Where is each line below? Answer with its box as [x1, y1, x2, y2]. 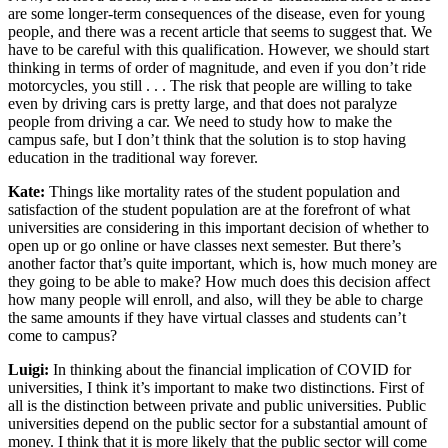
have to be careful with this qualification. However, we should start [8, 40, 429, 58]
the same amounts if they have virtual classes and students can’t [8, 308, 406, 326]
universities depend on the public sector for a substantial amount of [8, 414, 427, 432]
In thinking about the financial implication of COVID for [53, 360, 411, 378]
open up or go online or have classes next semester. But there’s [8, 236, 401, 254]
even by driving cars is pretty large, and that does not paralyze [8, 94, 397, 112]
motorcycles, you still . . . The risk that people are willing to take [8, 76, 412, 94]
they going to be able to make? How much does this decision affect [8, 272, 430, 290]
